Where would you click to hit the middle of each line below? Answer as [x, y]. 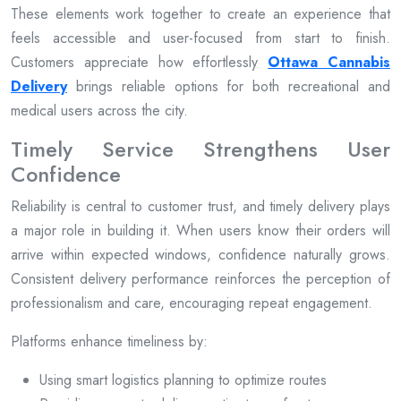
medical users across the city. [99, 110]
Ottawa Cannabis [329, 62]
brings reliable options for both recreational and [229, 86]
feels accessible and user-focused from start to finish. [200, 38]
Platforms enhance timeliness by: [109, 341]
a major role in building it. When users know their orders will [200, 230]
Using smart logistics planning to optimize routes [183, 380]
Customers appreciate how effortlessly [140, 62]
